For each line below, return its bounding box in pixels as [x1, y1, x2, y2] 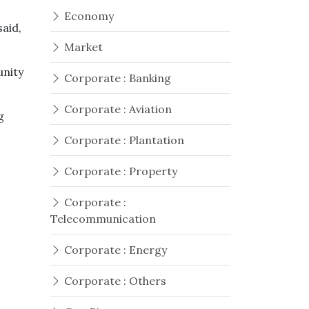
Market [61, 40, 103, 54]
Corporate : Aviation [61, 102, 172, 116]
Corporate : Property [61, 164, 177, 178]
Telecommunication [50, 212, 156, 226]
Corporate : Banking [61, 71, 171, 85]
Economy [61, 9, 114, 23]
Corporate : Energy [61, 243, 167, 257]
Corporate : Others [61, 274, 166, 288]
